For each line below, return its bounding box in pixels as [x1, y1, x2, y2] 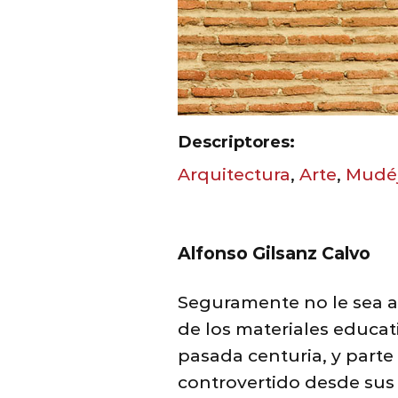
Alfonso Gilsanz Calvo [177, 243, 370, 265]
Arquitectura [177, 163, 291, 186]
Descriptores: [177, 131, 295, 153]
